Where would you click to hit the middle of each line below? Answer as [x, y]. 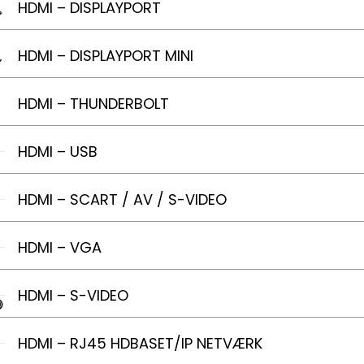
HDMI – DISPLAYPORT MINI [106, 56]
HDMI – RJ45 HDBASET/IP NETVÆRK [140, 343]
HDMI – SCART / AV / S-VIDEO [122, 199]
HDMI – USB [58, 152]
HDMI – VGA [60, 247]
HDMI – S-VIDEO [73, 295]
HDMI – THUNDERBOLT [93, 104]
